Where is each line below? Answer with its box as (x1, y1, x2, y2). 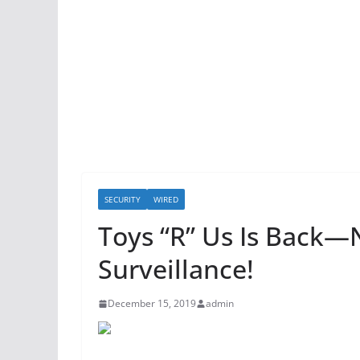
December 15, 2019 (108, 297, 196, 310)
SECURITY (104, 194, 141, 205)
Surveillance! (98, 252, 254, 286)
